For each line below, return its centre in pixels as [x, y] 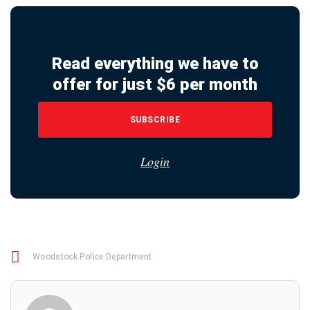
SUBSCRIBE [155, 120]
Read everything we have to [155, 64]
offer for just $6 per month [155, 85]
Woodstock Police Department [92, 257]
